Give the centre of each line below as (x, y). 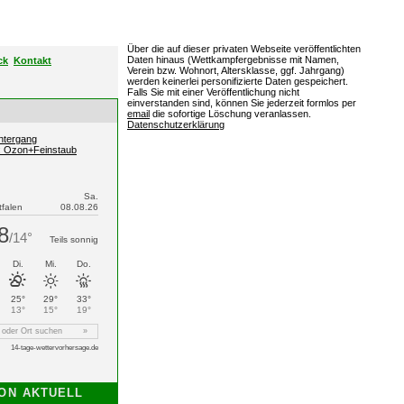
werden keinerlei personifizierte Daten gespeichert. (238, 82)
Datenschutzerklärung (176, 125)
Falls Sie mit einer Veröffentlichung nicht (213, 92)
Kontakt (32, 60)
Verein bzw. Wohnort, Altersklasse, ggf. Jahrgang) (236, 71)
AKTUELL (53, 393)
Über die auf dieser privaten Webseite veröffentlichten (244, 49)
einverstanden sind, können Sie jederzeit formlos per (242, 103)
